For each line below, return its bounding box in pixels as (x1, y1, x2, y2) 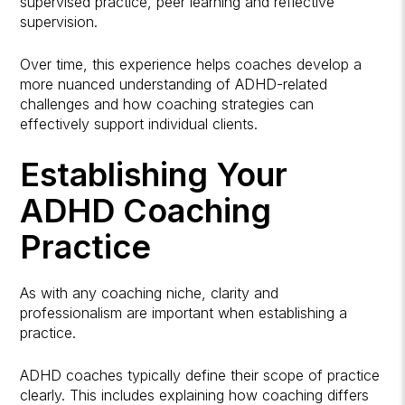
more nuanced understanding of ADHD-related (20, 75, 328, 94)
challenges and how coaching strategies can (20, 95, 315, 114)
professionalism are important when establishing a (20, 304, 348, 323)
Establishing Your (20, 155, 288, 195)
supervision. (20, 13, 99, 32)
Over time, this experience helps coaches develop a (20, 55, 363, 74)
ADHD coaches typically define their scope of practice (20, 366, 381, 385)
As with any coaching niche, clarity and (20, 284, 279, 303)
